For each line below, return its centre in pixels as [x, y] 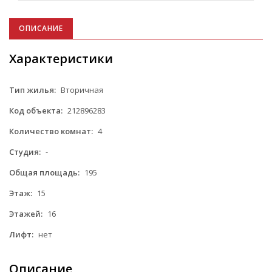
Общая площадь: [44, 172]
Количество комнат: [51, 131]
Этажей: [26, 213]
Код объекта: [36, 110]
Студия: [25, 151]
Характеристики [61, 58]
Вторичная [81, 90]
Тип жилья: [32, 90]
